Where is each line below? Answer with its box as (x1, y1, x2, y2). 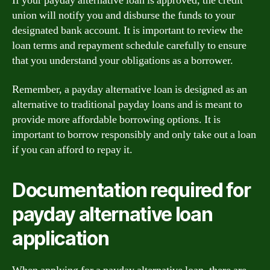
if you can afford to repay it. (12, 142, 133, 157)
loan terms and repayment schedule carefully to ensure (12, 39, 246, 52)
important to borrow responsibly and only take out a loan (12, 127, 256, 142)
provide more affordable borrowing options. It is (12, 112, 221, 127)
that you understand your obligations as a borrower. (12, 54, 233, 67)
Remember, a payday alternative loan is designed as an (12, 82, 247, 96)
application (12, 226, 109, 250)
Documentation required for (12, 178, 251, 202)
